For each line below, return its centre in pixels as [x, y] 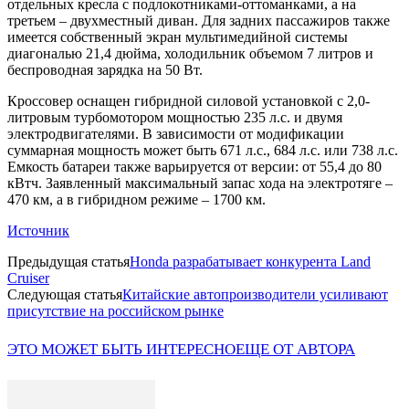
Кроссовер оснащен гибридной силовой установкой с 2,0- [189, 100]
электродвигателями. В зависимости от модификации [176, 133]
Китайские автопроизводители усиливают [255, 294]
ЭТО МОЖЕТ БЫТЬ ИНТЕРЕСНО [121, 349]
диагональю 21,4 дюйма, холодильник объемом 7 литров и [190, 53]
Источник [38, 230]
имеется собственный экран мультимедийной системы [178, 37]
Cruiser [28, 278]
